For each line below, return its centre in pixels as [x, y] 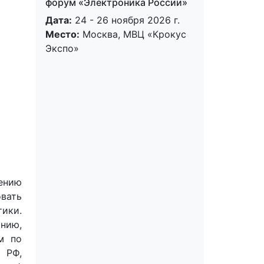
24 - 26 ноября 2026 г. [126, 20]
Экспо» [62, 49]
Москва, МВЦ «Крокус [133, 34]
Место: [62, 34]
